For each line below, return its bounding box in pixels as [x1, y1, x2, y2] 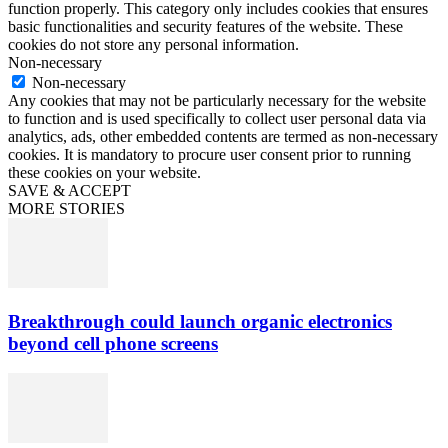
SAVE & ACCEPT [8, 182, 131, 200]
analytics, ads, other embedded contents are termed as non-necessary [8, 128, 438, 146]
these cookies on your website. [8, 164, 201, 182]
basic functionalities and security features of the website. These [8, 18, 403, 36]
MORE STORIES [8, 200, 125, 218]
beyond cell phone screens [8, 332, 218, 354]
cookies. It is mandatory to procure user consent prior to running [8, 146, 411, 164]
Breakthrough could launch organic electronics [8, 310, 392, 332]
